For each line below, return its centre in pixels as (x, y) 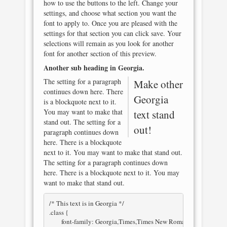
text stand (154, 115)
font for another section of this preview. (100, 53)
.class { (59, 212)
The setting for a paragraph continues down (106, 162)
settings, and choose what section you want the (110, 13)
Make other (158, 84)
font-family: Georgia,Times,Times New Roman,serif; (55, 221)
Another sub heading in (81, 68)
